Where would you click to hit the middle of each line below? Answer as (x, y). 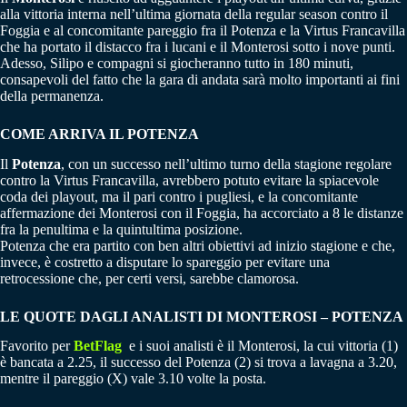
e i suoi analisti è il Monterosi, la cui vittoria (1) (262, 346)
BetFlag (98, 346)
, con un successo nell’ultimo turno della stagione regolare (226, 164)
